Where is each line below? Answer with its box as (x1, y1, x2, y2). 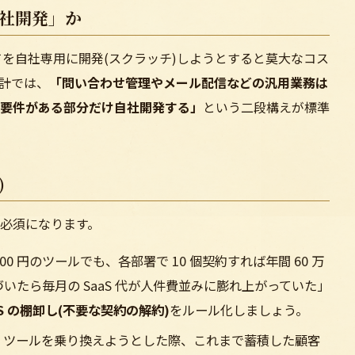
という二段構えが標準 (203, 97, 330, 116)
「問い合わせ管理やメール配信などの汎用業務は (49, 72, 328, 92)
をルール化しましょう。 (169, 300, 308, 320)
